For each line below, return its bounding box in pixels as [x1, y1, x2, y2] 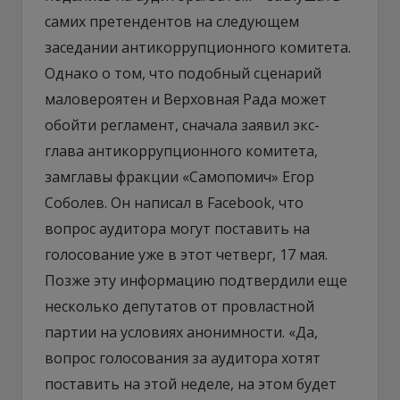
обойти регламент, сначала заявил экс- [45, 114, 320, 135]
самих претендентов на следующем [45, 11, 299, 31]
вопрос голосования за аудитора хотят [45, 347, 321, 368]
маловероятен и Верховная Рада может [45, 88, 327, 109]
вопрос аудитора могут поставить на [45, 218, 310, 238]
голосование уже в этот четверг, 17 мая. [45, 244, 328, 264]
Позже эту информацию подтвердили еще [45, 270, 347, 290]
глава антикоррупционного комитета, [45, 140, 318, 161]
